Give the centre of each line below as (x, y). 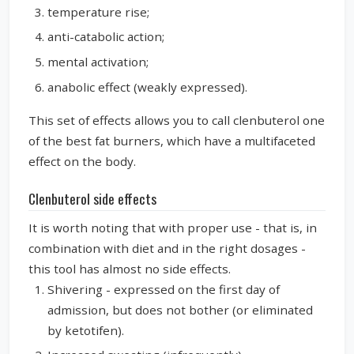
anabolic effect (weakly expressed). (147, 87)
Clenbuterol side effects (92, 198)
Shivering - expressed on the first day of (164, 289)
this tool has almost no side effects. (130, 268)
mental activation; (98, 61)
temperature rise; (98, 11)
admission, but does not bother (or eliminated (180, 309)
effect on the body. (82, 161)
